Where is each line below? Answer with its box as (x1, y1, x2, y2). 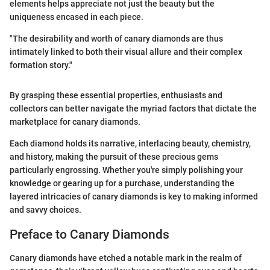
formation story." (10, 60, 72, 71)
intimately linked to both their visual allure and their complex (10, 47, 242, 57)
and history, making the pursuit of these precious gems (10, 152, 218, 162)
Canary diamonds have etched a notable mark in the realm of (10, 253, 242, 263)
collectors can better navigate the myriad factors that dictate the (10, 104, 257, 114)
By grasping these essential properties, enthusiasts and (10, 90, 222, 101)
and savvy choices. (10, 205, 81, 215)
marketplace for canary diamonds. (10, 117, 140, 127)
